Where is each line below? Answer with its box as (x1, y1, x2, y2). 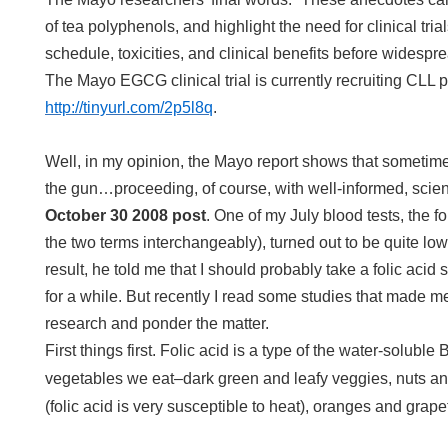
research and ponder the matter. (45, 315, 269, 332)
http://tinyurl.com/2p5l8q (45, 99, 213, 116)
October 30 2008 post (45, 207, 206, 224)
